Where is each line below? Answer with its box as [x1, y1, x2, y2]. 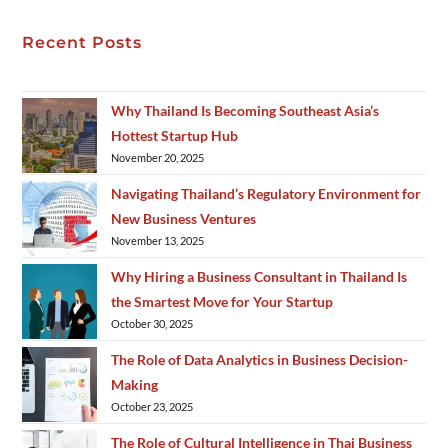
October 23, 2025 [111, 399, 194, 413]
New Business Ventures [111, 209, 257, 227]
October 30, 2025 [111, 316, 194, 330]
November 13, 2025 [111, 233, 205, 247]
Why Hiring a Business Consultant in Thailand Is [111, 267, 408, 285]
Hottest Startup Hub [111, 126, 239, 144]
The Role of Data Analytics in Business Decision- [111, 350, 409, 368]
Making [111, 375, 159, 393]
